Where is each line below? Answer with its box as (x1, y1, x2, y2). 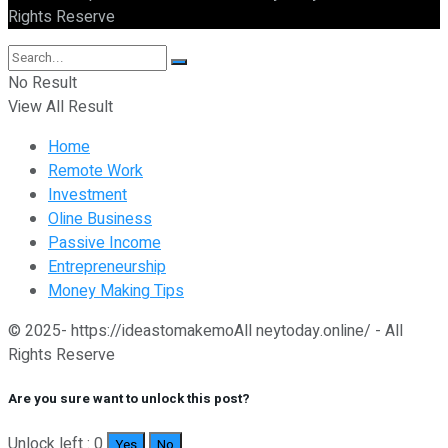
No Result (8, 71, 77, 96)
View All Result (8, 95, 113, 120)
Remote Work (48, 159, 143, 184)
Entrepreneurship (48, 255, 166, 280)
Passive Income (48, 231, 161, 256)
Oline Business (48, 207, 152, 232)
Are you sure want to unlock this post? (8, 389, 250, 410)
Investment (48, 183, 127, 208)
